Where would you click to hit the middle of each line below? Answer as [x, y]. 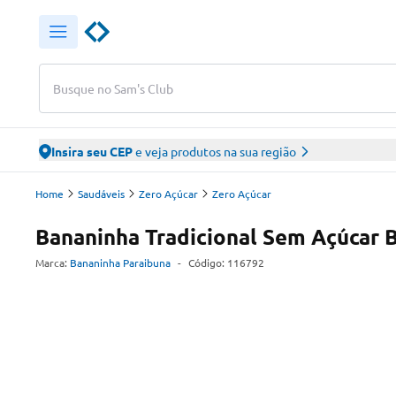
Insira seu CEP [92, 151]
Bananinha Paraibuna [120, 263]
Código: [208, 263]
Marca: [51, 263]
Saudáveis [101, 194]
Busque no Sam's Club [113, 88]
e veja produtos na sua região [214, 151]
